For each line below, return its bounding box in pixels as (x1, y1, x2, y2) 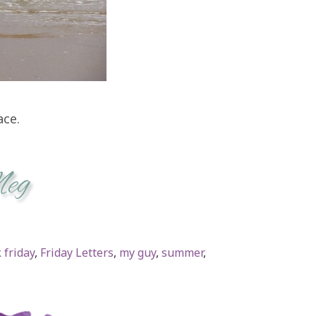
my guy (119, 244, 156, 260)
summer (162, 244, 203, 260)
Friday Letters (40, 244, 114, 260)
